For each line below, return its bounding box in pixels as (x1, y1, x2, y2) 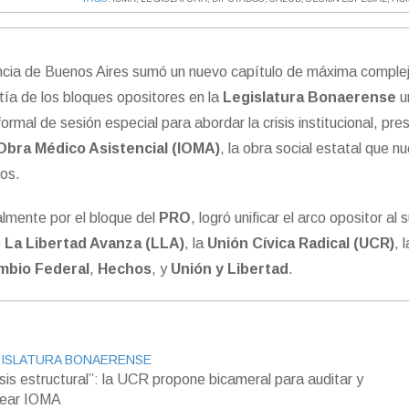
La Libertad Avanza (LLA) (5, 236, 185, 252)
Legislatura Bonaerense (223, 89, 397, 106)
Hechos (98, 261, 152, 278)
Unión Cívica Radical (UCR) (207, 236, 395, 252)
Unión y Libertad (171, 261, 289, 278)
